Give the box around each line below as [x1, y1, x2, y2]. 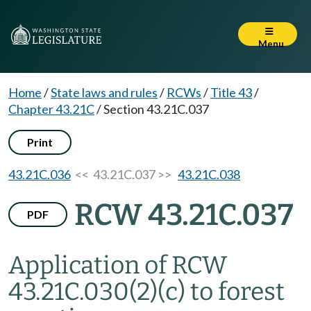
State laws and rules [51, 85, 158, 100]
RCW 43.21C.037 [74, 197, 294, 233]
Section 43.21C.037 [103, 101, 209, 117]
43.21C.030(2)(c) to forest [8, 277, 285, 306]
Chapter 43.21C [8, 101, 94, 117]
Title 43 [210, 85, 252, 100]
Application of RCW [8, 251, 227, 280]
